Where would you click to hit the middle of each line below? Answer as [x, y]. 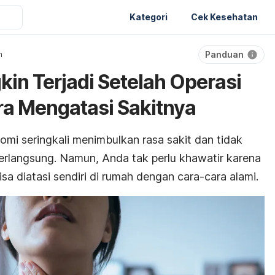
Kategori [149, 17]
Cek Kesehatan [224, 17]
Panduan [224, 54]
